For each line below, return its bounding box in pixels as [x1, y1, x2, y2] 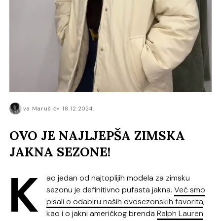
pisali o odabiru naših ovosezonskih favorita [46, 196, 204, 207]
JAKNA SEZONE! [9, 143, 111, 160]
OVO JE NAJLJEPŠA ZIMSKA [9, 127, 185, 144]
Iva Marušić [21, 105, 57, 112]
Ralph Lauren [157, 208, 204, 219]
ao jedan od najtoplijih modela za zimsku [46, 173, 190, 184]
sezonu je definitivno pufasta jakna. [46, 184, 175, 195]
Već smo [174, 184, 206, 195]
